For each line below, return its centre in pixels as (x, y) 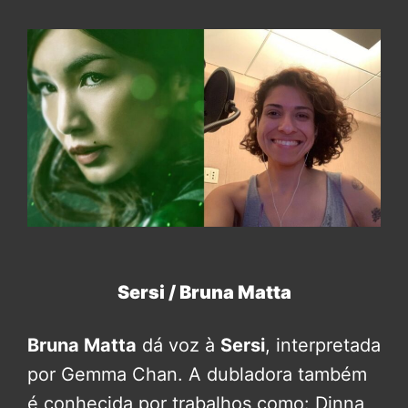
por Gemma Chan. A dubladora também (197, 374)
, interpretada (323, 345)
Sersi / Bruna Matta (204, 292)
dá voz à (178, 345)
